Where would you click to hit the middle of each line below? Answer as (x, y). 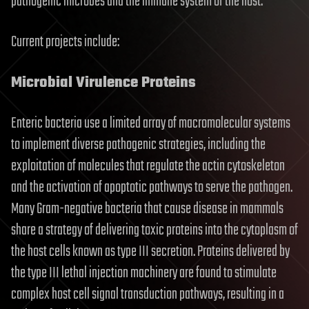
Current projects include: (65, 42)
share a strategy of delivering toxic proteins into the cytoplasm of (154, 230)
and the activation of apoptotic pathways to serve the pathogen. (152, 187)
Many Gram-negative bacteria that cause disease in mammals (147, 209)
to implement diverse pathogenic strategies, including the (138, 144)
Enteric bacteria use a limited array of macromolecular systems (151, 123)
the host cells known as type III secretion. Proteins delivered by (150, 251)
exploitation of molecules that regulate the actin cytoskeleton (148, 166)
